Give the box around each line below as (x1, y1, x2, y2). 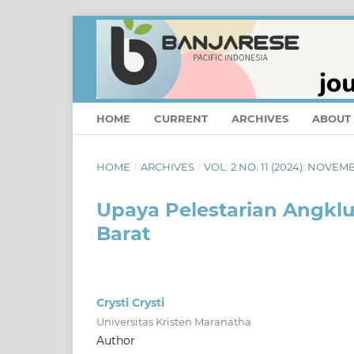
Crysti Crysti (96, 295, 164, 310)
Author (96, 333, 135, 348)
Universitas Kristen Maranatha (96, 314, 251, 328)
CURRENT (154, 111, 208, 125)
